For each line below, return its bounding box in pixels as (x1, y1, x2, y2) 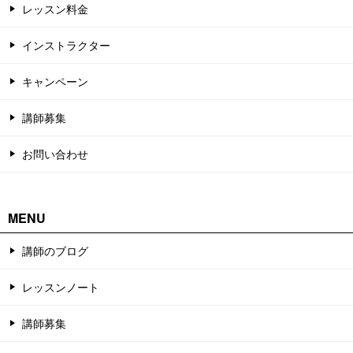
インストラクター (22, 36, 110, 53)
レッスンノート (22, 278, 99, 295)
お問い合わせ (22, 145, 88, 162)
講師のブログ (22, 242, 88, 258)
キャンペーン (22, 72, 88, 89)
